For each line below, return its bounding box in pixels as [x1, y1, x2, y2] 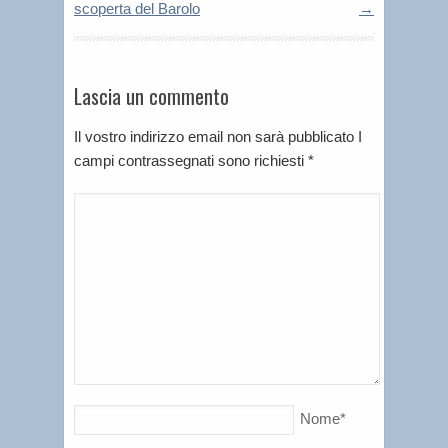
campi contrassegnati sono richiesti [74, 151, 308, 169]
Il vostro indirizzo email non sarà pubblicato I [74, 127, 362, 145]
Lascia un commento [74, 80, 229, 111]
